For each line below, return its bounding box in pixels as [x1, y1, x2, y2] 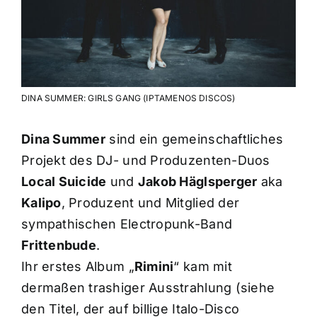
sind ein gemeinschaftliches [105, 132, 284, 147]
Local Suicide [21, 174, 107, 190]
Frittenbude [21, 238, 96, 253]
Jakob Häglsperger [137, 174, 258, 190]
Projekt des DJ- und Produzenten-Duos [21, 153, 270, 168]
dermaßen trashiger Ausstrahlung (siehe [21, 280, 275, 296]
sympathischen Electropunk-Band [21, 217, 233, 232]
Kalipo [21, 195, 62, 211]
